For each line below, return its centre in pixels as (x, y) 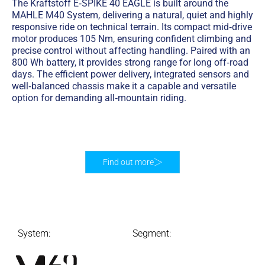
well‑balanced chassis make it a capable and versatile (124, 86)
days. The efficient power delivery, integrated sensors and (130, 74)
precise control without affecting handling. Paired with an (131, 50)
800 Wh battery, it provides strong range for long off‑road (130, 62)
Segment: (152, 233)
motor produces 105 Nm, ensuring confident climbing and (132, 38)
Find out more (128, 162)
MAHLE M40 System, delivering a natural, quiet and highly (132, 15)
